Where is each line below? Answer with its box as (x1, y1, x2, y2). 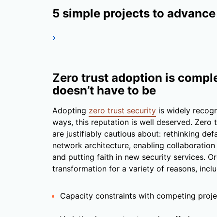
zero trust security (89, 106, 156, 116)
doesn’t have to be (52, 83, 156, 98)
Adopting (52, 106, 89, 116)
